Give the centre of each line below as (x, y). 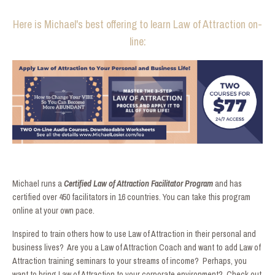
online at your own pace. (53, 210)
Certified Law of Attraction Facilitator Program (138, 183)
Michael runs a (38, 183)
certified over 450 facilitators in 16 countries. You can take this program (131, 197)
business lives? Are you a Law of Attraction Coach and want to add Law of (137, 247)
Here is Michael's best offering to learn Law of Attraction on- (137, 24)
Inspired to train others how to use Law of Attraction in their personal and (134, 234)
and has (228, 183)
